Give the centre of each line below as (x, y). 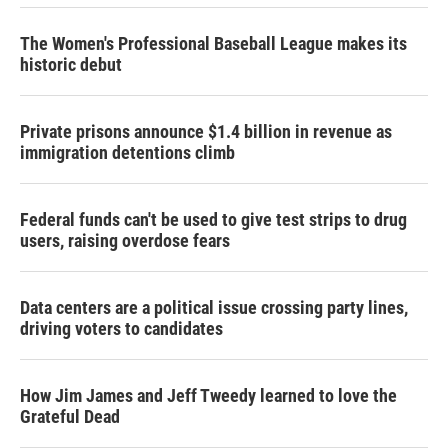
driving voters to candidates (121, 328)
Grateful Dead (70, 416)
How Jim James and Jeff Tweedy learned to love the (208, 395)
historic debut (71, 64)
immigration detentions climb (127, 152)
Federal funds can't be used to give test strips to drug (213, 219)
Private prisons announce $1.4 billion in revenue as (206, 131)
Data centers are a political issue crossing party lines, (214, 307)
